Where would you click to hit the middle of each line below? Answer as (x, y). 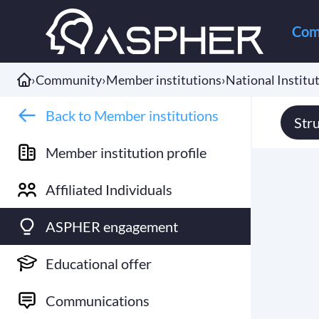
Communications (98, 300)
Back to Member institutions (132, 115)
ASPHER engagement (112, 226)
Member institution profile (126, 152)
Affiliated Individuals (109, 189)
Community (69, 80)
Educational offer (99, 263)
